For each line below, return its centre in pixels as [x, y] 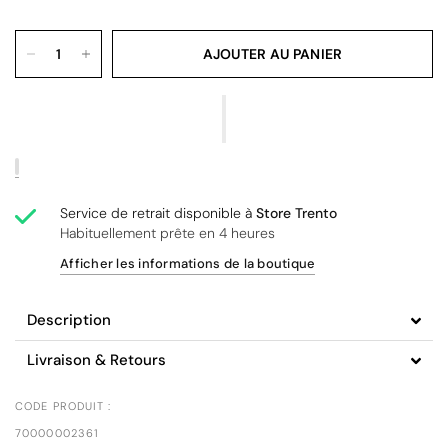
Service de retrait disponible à [158, 213]
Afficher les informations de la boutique [188, 263]
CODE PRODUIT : [63, 406]
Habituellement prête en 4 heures [168, 233]
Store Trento [297, 213]
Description [69, 320]
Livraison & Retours [96, 360]
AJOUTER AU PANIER [272, 54]
